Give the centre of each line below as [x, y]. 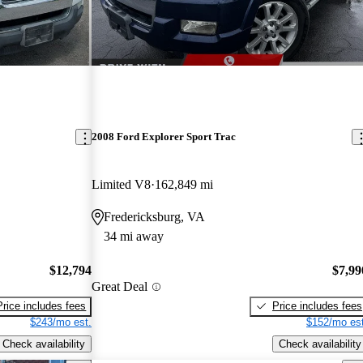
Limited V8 [122, 185]
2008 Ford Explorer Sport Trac [164, 137]
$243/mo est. [61, 322]
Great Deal [120, 287]
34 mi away [134, 237]
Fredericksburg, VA [155, 217]
